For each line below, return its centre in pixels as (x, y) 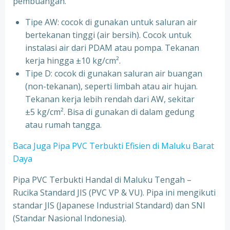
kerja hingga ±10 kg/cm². (73, 61)
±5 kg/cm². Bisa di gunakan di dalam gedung (110, 112)
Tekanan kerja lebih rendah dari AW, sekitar (110, 99)
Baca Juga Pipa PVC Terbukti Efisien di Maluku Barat (113, 146)
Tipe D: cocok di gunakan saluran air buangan (114, 73)
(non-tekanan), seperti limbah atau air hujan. (111, 86)
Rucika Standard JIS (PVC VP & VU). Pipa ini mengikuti (114, 193)
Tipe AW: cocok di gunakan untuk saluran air (111, 22)
